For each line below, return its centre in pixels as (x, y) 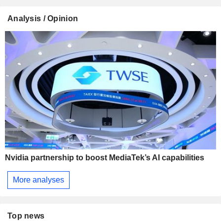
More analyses (38, 180)
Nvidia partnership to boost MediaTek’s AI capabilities (105, 158)
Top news (26, 216)
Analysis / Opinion (43, 18)
